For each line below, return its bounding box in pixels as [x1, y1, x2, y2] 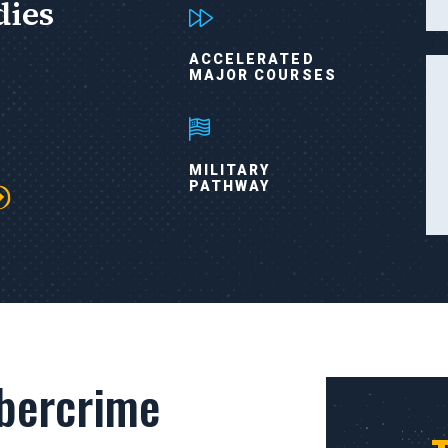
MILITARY [188, 161, 271, 178]
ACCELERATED [188, 50, 315, 67]
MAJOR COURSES [188, 66, 337, 83]
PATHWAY [188, 177, 271, 194]
